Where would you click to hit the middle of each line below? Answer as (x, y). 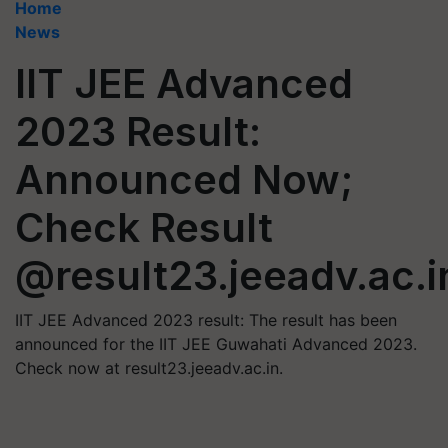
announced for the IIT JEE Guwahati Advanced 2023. (216, 344)
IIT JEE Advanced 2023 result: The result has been (206, 320)
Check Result (144, 227)
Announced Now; (184, 179)
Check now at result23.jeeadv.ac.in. (149, 368)
